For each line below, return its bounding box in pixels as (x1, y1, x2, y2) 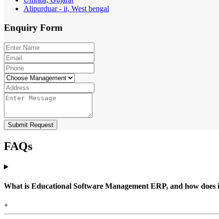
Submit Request (8, 121, 53, 129)
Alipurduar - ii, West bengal (23, 4, 109, 13)
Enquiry (4, 22, 40, 33)
